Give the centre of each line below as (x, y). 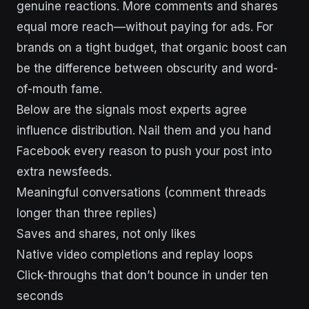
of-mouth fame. (59, 89)
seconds (40, 296)
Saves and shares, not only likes (106, 234)
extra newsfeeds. (64, 172)
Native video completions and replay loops (135, 255)
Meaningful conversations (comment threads (141, 193)
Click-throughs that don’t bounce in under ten (142, 276)
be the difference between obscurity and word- (147, 69)
